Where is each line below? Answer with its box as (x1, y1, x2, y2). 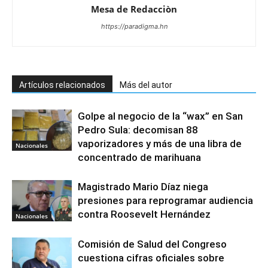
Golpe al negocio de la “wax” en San (78, 109, 243, 122)
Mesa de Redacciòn (91, 2, 177, 15)
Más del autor (120, 80, 172, 90)
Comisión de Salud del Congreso (78, 237, 227, 250)
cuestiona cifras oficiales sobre (78, 251, 224, 264)
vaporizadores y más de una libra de (78, 137, 242, 150)
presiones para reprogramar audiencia (78, 194, 253, 206)
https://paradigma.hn (100, 22, 167, 31)
